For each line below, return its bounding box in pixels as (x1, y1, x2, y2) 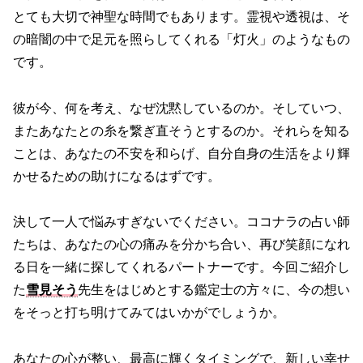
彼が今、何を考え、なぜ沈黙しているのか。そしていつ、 (13, 100, 350, 115)
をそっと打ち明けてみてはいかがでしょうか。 (13, 305, 285, 320)
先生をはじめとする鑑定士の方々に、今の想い (78, 283, 350, 297)
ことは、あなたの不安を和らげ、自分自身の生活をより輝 (13, 146, 350, 160)
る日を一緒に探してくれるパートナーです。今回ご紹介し (13, 260, 350, 275)
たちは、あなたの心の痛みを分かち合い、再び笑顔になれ (13, 237, 350, 252)
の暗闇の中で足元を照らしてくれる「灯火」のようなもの (13, 32, 350, 46)
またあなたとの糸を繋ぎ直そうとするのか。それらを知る (13, 123, 350, 138)
